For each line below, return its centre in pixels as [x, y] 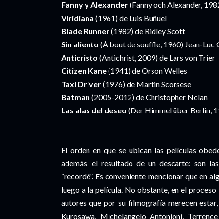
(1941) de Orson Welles [147, 71]
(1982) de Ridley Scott [147, 31]
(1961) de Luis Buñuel [131, 18]
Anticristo [80, 57]
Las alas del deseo [94, 110]
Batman [76, 97]
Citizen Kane [84, 71]
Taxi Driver [82, 84]
